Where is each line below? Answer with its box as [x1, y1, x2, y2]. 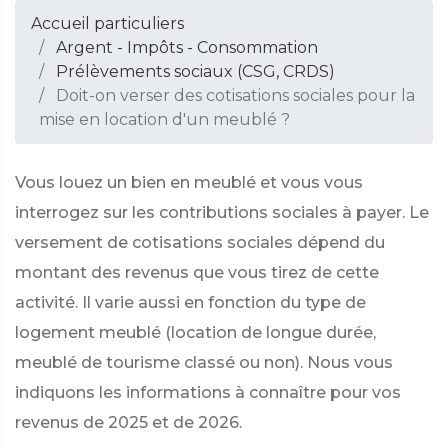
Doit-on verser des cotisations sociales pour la [52, 86, 415, 105]
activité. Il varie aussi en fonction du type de [15, 293, 366, 312]
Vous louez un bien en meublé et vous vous [15, 173, 363, 192]
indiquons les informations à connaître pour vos [15, 383, 401, 402]
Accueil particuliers [31, 14, 184, 33]
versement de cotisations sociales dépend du [15, 233, 385, 252]
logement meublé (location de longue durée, [15, 323, 376, 342]
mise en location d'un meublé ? [39, 110, 290, 129]
